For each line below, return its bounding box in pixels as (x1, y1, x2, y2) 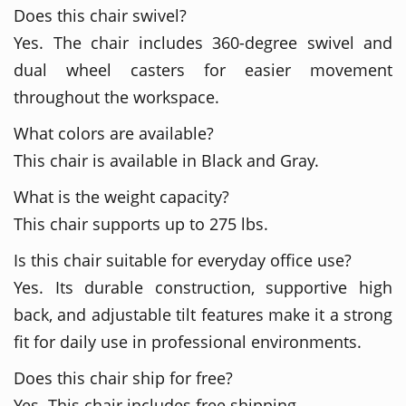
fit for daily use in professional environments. (14, 330, 362, 353)
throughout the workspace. (14, 85, 219, 108)
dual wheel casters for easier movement (14, 58, 392, 81)
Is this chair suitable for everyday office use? (14, 248, 352, 271)
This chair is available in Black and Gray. (14, 149, 319, 171)
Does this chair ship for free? (14, 366, 233, 389)
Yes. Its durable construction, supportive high (14, 275, 392, 298)
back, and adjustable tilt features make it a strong (14, 303, 392, 325)
